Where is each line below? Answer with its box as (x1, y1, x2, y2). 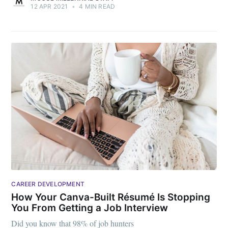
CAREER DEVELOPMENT (11, 180, 84, 188)
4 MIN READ (77, 3, 116, 10)
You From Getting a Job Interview (11, 202, 168, 214)
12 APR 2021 (31, 3, 68, 10)
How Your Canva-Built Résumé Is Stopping (11, 191, 211, 203)
